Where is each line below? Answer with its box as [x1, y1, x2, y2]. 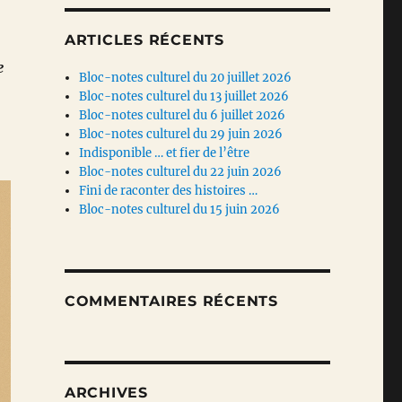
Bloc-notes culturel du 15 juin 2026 [79, 202, 281, 218]
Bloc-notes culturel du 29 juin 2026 [79, 127, 284, 143]
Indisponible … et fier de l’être [79, 145, 250, 162]
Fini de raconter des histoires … [79, 183, 258, 199]
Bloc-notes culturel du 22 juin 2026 [79, 164, 283, 180]
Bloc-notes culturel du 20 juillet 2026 [79, 70, 293, 86]
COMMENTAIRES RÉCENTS [64, 293, 278, 310]
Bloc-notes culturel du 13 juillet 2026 [79, 89, 290, 105]
